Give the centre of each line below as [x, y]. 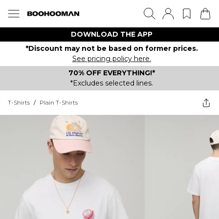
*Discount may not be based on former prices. [111, 48]
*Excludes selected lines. [111, 83]
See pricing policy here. [111, 59]
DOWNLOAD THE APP [111, 34]
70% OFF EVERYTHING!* [111, 73]
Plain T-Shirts [59, 102]
